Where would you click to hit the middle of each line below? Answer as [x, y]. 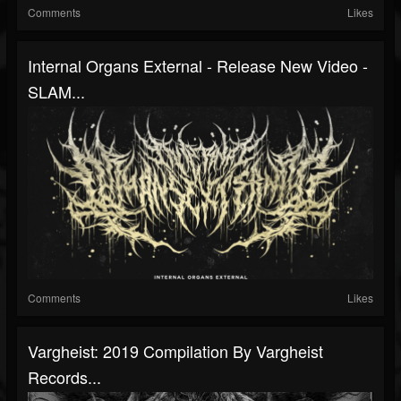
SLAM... [56, 91]
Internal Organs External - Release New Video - [198, 65]
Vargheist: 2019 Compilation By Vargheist [175, 350]
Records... [64, 376]
